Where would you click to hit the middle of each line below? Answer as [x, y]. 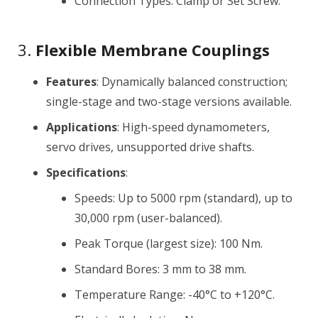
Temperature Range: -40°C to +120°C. [175, 295]
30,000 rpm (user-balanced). [148, 218]
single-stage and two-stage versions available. [169, 102]
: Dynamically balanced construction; [192, 82]
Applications [82, 127]
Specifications [86, 172]
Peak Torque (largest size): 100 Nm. [169, 243]
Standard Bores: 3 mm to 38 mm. [160, 269]
